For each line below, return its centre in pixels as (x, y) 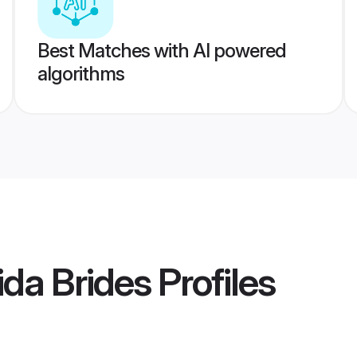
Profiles (213, 282)
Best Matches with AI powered (161, 51)
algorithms (80, 74)
